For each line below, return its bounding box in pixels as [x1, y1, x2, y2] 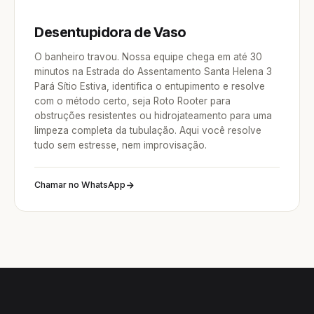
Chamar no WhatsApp [34, 179, 125, 190]
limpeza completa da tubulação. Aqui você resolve [34, 125, 261, 136]
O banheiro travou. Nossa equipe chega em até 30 [34, 51, 262, 62]
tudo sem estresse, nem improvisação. [34, 139, 207, 151]
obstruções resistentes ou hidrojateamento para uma [34, 110, 272, 121]
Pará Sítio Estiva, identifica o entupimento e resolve [34, 81, 265, 92]
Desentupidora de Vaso [34, 24, 186, 41]
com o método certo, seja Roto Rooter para [34, 95, 231, 107]
